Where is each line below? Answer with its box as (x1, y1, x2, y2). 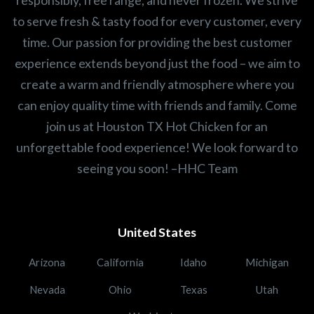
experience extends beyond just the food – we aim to (14, 55, 300, 71)
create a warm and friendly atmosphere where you (20, 76, 294, 92)
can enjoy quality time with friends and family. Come (17, 97, 297, 113)
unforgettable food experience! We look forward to (16, 139, 298, 155)
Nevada (29, 282, 65, 296)
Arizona (29, 255, 66, 268)
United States (118, 224, 196, 240)
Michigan (245, 255, 289, 268)
